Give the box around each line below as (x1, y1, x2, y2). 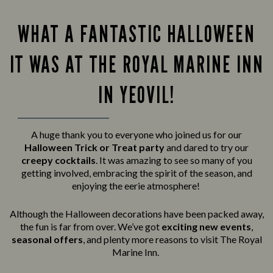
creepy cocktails (21, 154, 96, 166)
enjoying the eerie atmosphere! (71, 180, 200, 192)
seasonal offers (11, 233, 83, 246)
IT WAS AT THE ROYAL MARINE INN (9, 50, 264, 79)
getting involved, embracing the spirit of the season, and (21, 167, 252, 179)
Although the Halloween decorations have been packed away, (9, 208, 264, 220)
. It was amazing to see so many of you (95, 154, 252, 166)
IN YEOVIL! (97, 80, 175, 109)
